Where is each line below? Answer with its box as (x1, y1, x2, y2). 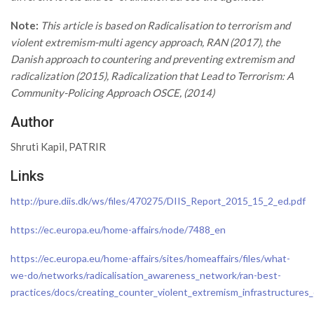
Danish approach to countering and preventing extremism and (11, 53, 294, 65)
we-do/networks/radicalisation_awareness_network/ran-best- (11, 269, 281, 281)
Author (11, 114, 54, 130)
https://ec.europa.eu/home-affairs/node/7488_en (11, 224, 226, 235)
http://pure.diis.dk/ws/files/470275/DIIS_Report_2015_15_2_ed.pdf (11, 195, 306, 207)
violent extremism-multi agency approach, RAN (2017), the (11, 36, 280, 48)
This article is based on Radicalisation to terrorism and (41, 19, 290, 32)
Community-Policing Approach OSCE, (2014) (11, 86, 214, 99)
